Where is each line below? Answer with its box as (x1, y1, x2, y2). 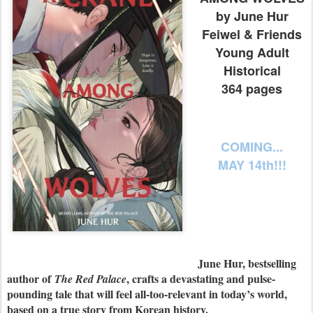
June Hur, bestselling (198, 255, 296, 271)
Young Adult (214, 43, 289, 61)
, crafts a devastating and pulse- (126, 270, 275, 286)
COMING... (221, 138, 283, 156)
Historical (223, 61, 281, 80)
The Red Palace (54, 271, 126, 286)
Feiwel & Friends (202, 25, 302, 43)
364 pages (221, 80, 282, 98)
